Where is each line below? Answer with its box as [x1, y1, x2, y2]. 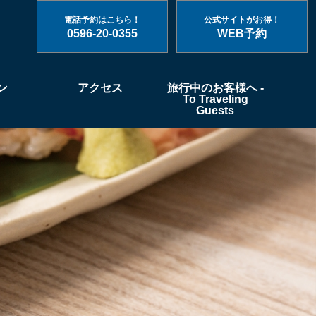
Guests [196, 104, 235, 116]
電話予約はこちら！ [64, 15, 140, 25]
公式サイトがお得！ [204, 15, 280, 25]
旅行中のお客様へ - [166, 82, 264, 94]
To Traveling [182, 93, 248, 105]
